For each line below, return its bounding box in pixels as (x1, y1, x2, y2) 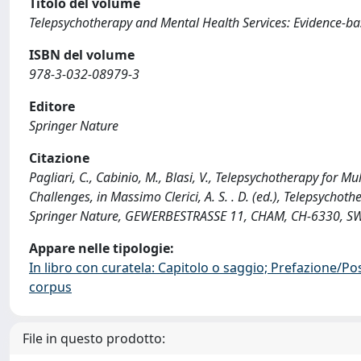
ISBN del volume (29, 46, 135, 64)
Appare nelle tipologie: (29, 239, 174, 257)
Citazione (29, 149, 89, 167)
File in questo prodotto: (23, 330, 165, 347)
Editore (29, 98, 75, 115)
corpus (29, 278, 72, 296)
